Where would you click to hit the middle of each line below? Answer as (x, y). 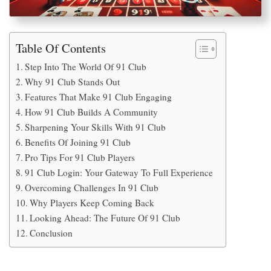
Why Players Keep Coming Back (92, 202)
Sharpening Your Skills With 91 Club (96, 127)
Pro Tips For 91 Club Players (80, 157)
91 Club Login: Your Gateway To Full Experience (119, 172)
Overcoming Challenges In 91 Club (92, 187)
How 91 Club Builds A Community (92, 112)
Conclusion (51, 233)
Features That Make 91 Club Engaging (99, 96)
